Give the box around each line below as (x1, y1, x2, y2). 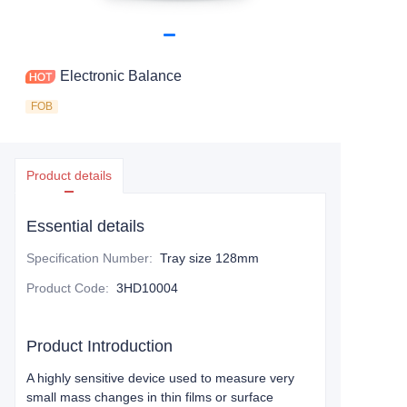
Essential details (26, 217, 144, 235)
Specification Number (26, 251, 149, 265)
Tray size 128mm (160, 251, 259, 265)
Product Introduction (26, 337, 173, 355)
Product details (26, 168, 112, 183)
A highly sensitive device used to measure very (26, 371, 294, 385)
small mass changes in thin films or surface (26, 390, 273, 404)
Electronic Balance (60, 68, 182, 84)
